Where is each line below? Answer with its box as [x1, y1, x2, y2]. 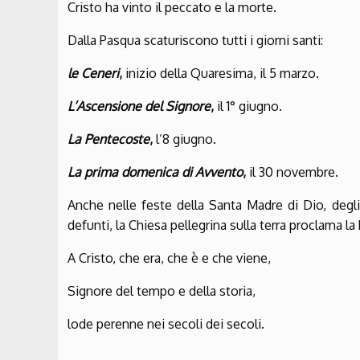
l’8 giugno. [156, 131, 216, 148]
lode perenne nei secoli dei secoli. [67, 316, 264, 333]
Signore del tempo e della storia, [67, 283, 256, 300]
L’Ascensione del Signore [67, 98, 211, 115]
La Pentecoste [67, 131, 149, 148]
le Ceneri [67, 65, 119, 82]
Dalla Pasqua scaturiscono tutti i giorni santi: [67, 32, 323, 49]
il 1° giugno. [217, 98, 282, 115]
